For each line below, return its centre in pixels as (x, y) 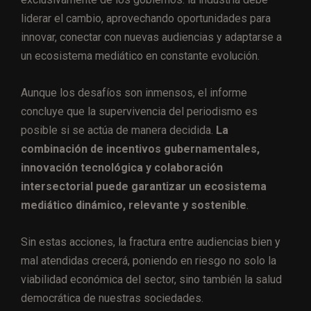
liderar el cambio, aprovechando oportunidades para (146, 19)
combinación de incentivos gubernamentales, (140, 149)
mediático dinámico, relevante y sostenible (134, 205)
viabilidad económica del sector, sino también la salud (151, 280)
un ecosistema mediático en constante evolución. (140, 56)
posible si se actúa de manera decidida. (118, 131)
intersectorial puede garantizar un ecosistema (144, 187)
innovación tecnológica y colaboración (122, 168)
